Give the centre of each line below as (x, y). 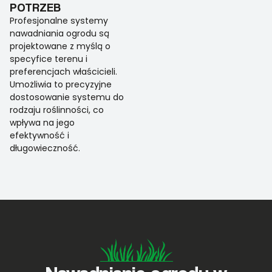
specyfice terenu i (49, 59)
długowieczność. (45, 148)
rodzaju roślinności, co (57, 110)
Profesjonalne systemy (59, 21)
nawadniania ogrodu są (59, 34)
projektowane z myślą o (60, 46)
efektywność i (39, 136)
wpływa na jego (42, 123)
